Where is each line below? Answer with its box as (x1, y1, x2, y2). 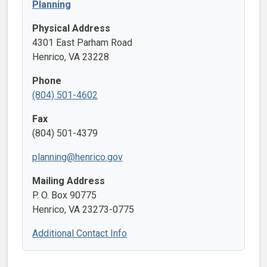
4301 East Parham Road (32, 36, 132, 48)
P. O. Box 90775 (32, 189, 97, 201)
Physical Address (32, 22, 110, 34)
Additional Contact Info (32, 227, 127, 239)
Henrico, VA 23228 (32, 51, 109, 63)
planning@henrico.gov (32, 151, 123, 163)
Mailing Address (32, 175, 105, 187)
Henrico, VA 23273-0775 (32, 203, 134, 215)
